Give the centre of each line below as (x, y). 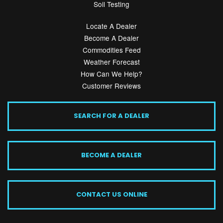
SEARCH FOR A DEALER (111, 115)
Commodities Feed (111, 50)
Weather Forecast (111, 61)
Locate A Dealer (111, 26)
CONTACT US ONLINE (111, 194)
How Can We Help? (111, 73)
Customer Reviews (111, 85)
